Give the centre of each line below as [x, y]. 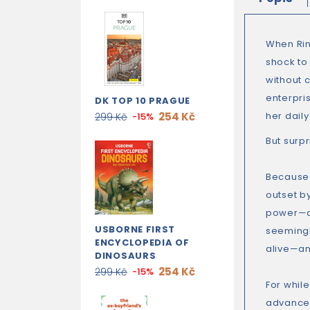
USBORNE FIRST [135, 229]
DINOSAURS [126, 256]
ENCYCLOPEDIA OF [142, 243]
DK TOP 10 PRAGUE [143, 101]
